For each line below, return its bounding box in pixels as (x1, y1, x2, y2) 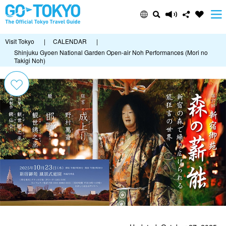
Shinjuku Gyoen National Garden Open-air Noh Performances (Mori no (14, 48, 208, 56)
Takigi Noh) (14, 56, 45, 65)
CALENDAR (53, 37, 87, 45)
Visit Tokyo (5, 37, 34, 45)
